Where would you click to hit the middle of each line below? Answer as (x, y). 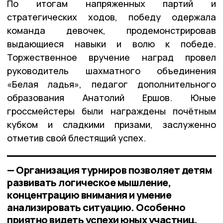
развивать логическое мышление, (89, 182)
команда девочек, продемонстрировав (111, 30)
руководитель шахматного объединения (111, 70)
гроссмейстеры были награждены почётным (111, 111)
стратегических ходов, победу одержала (111, 17)
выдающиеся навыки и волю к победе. (111, 44)
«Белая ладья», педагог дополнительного (111, 84)
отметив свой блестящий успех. (76, 138)
